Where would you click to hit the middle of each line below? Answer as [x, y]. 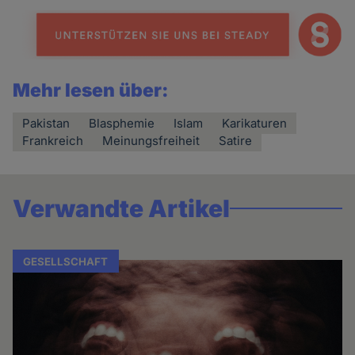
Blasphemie [122, 123]
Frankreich [53, 140]
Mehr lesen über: [91, 90]
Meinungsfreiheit [151, 140]
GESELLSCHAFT [66, 261]
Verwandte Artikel [122, 208]
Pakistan [46, 123]
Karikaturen [255, 123]
